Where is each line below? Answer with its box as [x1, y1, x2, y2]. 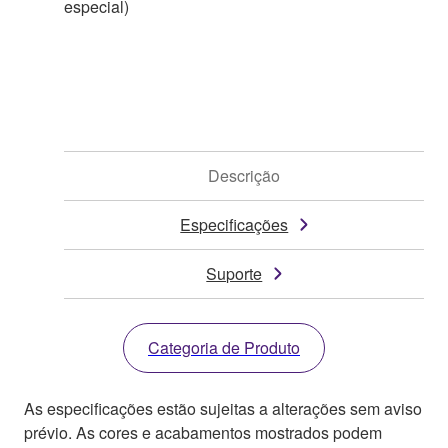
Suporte [206, 261, 263, 285]
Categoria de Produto [148, 335, 300, 359]
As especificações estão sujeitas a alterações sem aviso [24, 396, 422, 420]
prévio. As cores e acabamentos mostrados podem [24, 420, 382, 444]
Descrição [208, 163, 280, 187]
